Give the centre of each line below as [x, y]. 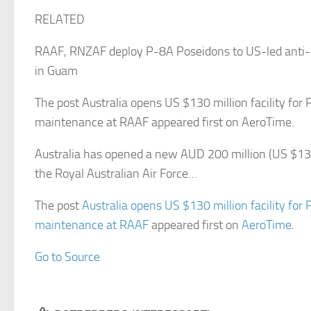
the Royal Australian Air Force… [116, 174]
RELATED [60, 19]
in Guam [56, 71]
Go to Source [67, 257]
